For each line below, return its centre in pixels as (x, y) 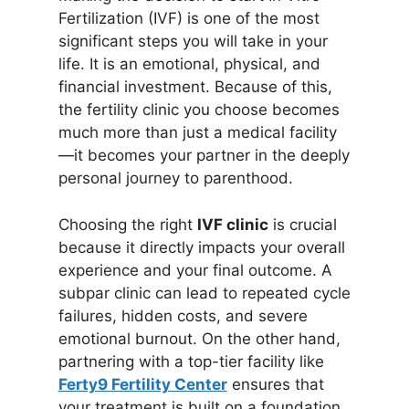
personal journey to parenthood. (175, 178)
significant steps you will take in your (193, 42)
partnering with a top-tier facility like (191, 361)
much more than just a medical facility (197, 133)
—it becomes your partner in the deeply (204, 156)
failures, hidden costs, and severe (183, 315)
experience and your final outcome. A (195, 270)
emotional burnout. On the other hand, (199, 338)
